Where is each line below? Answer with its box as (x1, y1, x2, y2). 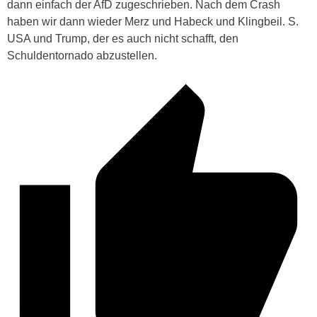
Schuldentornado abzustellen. (7, 49, 157, 62)
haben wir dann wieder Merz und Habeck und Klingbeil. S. (7, 15, 299, 28)
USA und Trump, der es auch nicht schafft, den (7, 32, 238, 45)
